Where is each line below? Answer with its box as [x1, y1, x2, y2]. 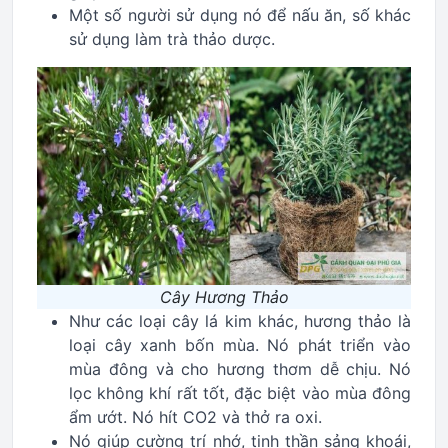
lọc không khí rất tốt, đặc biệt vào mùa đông [69, 383, 411, 403]
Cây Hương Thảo [159, 287, 289, 307]
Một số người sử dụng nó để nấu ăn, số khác [69, 5, 411, 25]
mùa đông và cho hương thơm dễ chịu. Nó [69, 359, 411, 379]
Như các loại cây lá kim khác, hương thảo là [69, 311, 411, 331]
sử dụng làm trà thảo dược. [69, 29, 275, 49]
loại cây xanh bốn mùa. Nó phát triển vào [69, 335, 411, 355]
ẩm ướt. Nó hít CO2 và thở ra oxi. [69, 407, 322, 427]
